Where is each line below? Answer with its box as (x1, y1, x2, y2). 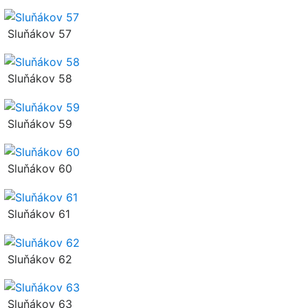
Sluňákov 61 (4, 207, 70, 221)
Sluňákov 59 (4, 116, 72, 131)
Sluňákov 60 (4, 162, 72, 176)
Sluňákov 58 (4, 71, 72, 86)
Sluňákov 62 (4, 252, 72, 266)
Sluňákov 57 (4, 26, 71, 41)
